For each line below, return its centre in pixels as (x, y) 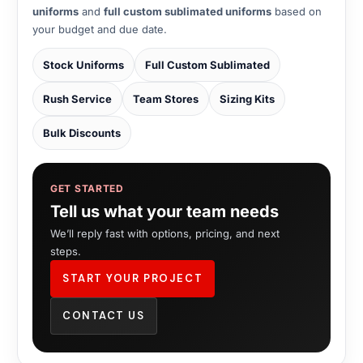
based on (297, 11)
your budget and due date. (100, 29)
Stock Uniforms (83, 64)
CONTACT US (104, 315)
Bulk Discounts (82, 132)
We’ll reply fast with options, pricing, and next (165, 233)
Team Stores (166, 98)
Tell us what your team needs (164, 211)
